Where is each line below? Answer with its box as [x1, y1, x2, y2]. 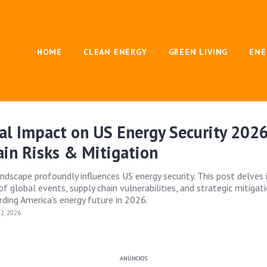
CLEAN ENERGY [83, 46, 147, 57]
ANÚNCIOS [119, 254, 147, 262]
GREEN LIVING [168, 46, 228, 57]
